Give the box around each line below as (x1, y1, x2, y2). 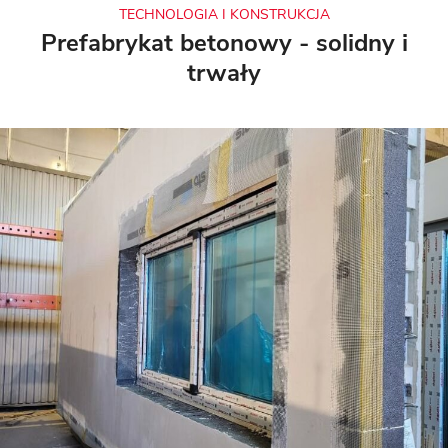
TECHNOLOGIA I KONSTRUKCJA (118, 5, 330, 25)
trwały (187, 57, 261, 90)
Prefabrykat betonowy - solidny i (40, 27, 408, 60)
